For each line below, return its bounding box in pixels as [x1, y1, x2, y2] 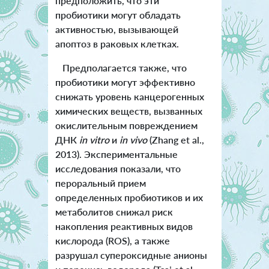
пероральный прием [55, 177, 146, 189]
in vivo [119, 133, 147, 145]
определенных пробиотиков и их [55, 191, 203, 203]
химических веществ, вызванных [55, 104, 202, 116]
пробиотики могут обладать [55, 8, 181, 20]
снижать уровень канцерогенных [55, 90, 204, 102]
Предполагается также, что [55, 61, 187, 73]
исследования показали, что [55, 162, 181, 174]
